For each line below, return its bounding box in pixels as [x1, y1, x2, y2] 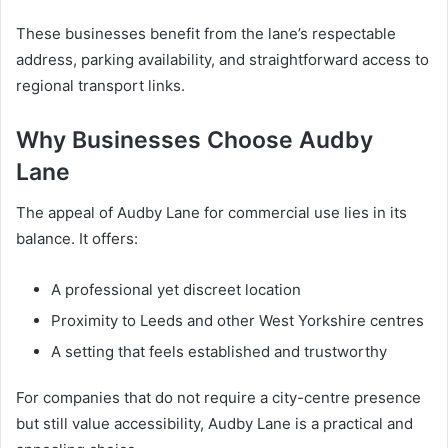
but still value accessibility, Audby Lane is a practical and [16, 413, 413, 433]
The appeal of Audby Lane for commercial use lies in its [16, 202, 407, 222]
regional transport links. [16, 76, 185, 96]
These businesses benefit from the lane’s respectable [16, 24, 396, 44]
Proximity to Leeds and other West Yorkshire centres [51, 310, 424, 330]
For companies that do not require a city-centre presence [16, 387, 421, 407]
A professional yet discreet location [51, 279, 301, 299]
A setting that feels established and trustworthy [51, 341, 387, 361]
